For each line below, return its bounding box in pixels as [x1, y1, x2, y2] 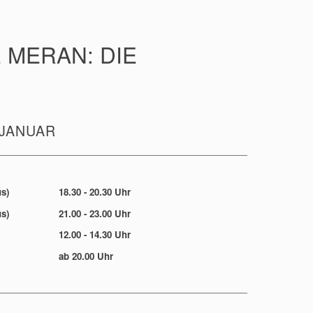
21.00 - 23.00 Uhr [59, 206, 131, 220]
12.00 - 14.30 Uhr [59, 228, 131, 242]
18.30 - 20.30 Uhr [59, 185, 131, 199]
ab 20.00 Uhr [59, 249, 113, 263]
